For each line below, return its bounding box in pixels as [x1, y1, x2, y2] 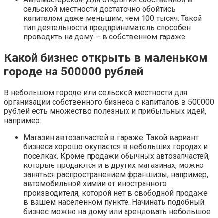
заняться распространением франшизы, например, [23, 169, 208, 179]
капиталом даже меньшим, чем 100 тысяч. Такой [23, 13, 202, 23]
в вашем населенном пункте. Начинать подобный [23, 197, 204, 207]
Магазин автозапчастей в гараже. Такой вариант [23, 132, 199, 142]
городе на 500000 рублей [4, 64, 143, 78]
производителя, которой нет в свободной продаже [23, 188, 208, 198]
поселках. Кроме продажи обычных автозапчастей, [23, 151, 210, 161]
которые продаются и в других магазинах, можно [23, 160, 204, 170]
